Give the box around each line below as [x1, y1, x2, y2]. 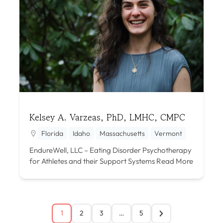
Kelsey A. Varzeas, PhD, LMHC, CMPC [29, 110, 185, 123]
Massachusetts [100, 128, 145, 138]
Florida [41, 128, 63, 138]
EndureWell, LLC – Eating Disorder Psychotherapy [29, 145, 192, 155]
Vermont [154, 128, 182, 138]
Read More [155, 156, 193, 166]
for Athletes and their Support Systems [29, 156, 155, 166]
